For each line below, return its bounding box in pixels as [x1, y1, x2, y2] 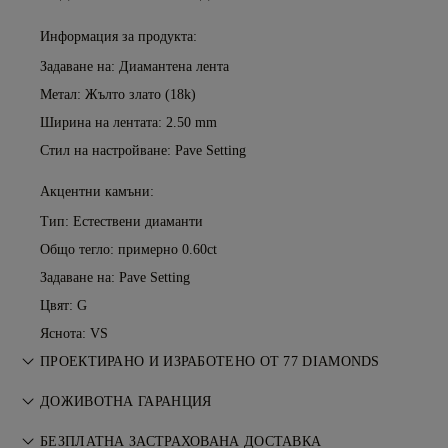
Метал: [40, 87, 85, 102]
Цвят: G [40, 298, 87, 313]
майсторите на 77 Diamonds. [40, 410, 229, 426]
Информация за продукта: [40, 29, 197, 44]
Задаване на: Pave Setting [40, 270, 190, 285]
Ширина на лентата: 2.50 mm [40, 115, 217, 130]
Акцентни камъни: [40, 184, 154, 199]
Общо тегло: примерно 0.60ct [40, 242, 217, 257]
